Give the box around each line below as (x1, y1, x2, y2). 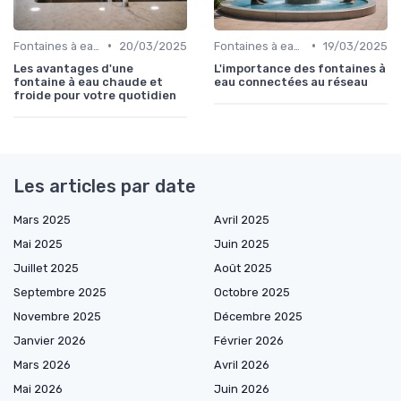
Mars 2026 (13, 357, 71, 371)
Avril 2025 (214, 212, 269, 226)
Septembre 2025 (13, 285, 107, 299)
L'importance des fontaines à (214, 61, 386, 75)
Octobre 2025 (214, 285, 290, 299)
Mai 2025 (13, 236, 63, 251)
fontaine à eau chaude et (13, 74, 163, 89)
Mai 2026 (13, 381, 63, 396)
